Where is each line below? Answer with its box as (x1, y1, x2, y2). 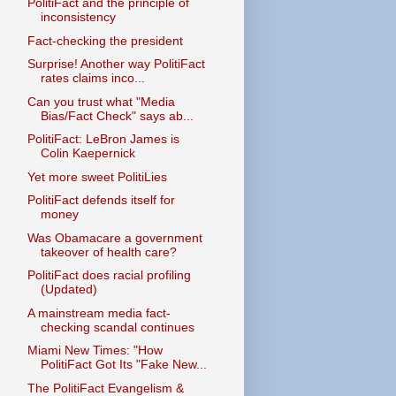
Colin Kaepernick (40, 146, 135, 160)
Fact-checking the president (27, 33, 183, 48)
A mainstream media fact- (27, 305, 171, 320)
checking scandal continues (40, 319, 194, 334)
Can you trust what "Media (27, 94, 175, 109)
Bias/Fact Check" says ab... (40, 108, 194, 123)
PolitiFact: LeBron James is (27, 132, 179, 146)
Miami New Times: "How (27, 343, 163, 357)
